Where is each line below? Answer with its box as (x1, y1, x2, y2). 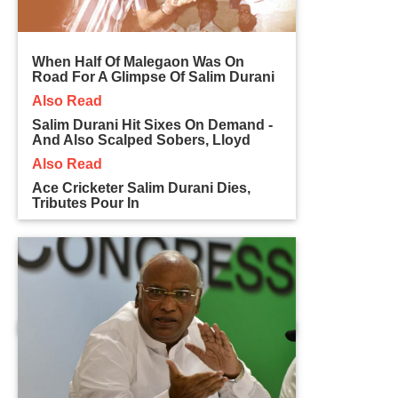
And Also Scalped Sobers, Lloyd (32, 131, 251, 147)
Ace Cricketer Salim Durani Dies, (32, 179, 251, 195)
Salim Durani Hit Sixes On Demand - (32, 116, 274, 132)
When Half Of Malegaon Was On (32, 53, 245, 69)
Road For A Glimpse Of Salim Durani (32, 68, 275, 84)
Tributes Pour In (32, 195, 140, 211)
